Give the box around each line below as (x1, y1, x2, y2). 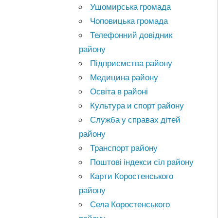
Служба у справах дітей (90, 114, 181, 125)
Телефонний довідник (90, 29, 173, 40)
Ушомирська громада (90, 1, 171, 12)
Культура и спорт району (90, 100, 184, 110)
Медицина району (90, 72, 159, 82)
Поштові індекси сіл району (90, 156, 194, 167)
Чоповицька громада (90, 15, 168, 26)
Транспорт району (90, 142, 158, 153)
